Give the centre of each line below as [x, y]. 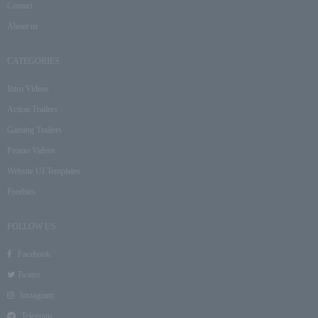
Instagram [35, 295]
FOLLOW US [32, 226]
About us [23, 26]
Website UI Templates [44, 171]
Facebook [33, 254]
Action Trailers [32, 109]
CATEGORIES [33, 61]
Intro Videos [28, 89]
